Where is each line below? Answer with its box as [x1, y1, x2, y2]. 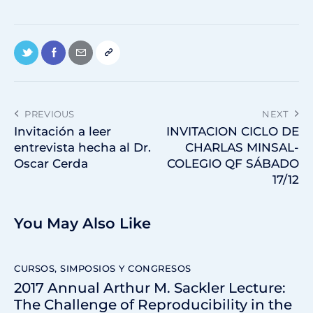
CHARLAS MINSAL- [185, 140, 299, 155]
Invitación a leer [14, 124, 111, 139]
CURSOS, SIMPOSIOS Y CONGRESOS [14, 262, 191, 274]
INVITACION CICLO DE [166, 124, 299, 139]
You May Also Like [14, 214, 151, 232]
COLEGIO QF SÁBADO [167, 156, 299, 171]
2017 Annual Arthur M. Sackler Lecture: [14, 279, 286, 297]
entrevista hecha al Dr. [14, 140, 151, 155]
